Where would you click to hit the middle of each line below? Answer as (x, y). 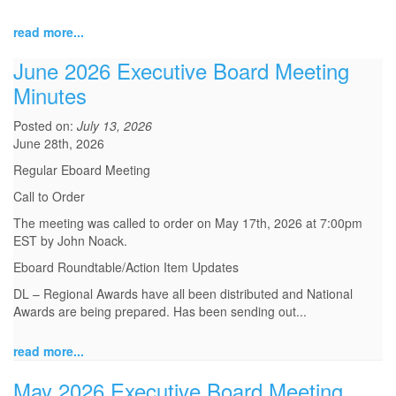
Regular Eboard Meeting (82, 170)
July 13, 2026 (114, 126)
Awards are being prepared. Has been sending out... (160, 312)
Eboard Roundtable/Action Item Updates (126, 267)
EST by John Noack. (70, 241)
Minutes (50, 95)
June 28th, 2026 (59, 144)
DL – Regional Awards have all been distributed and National (183, 294)
